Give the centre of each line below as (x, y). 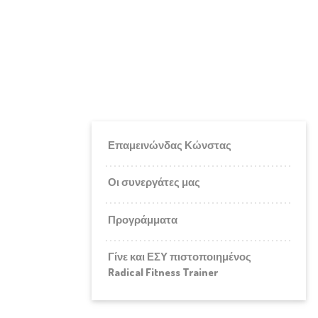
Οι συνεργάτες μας (154, 182)
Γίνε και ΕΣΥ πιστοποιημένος (180, 257)
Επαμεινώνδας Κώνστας (170, 145)
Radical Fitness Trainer (163, 273)
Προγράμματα (143, 219)
